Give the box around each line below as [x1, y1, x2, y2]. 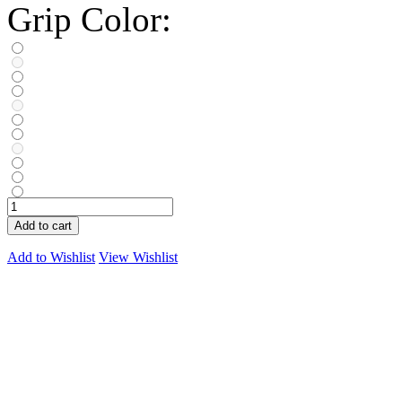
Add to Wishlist [7, 249, 95, 265]
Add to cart [14, 218, 72, 232]
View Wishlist [99, 249, 178, 265]
